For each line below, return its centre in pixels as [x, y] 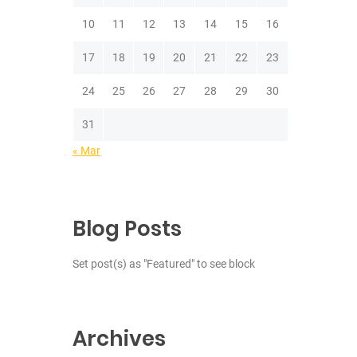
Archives [119, 339]
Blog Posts [127, 229]
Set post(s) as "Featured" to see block [164, 264]
